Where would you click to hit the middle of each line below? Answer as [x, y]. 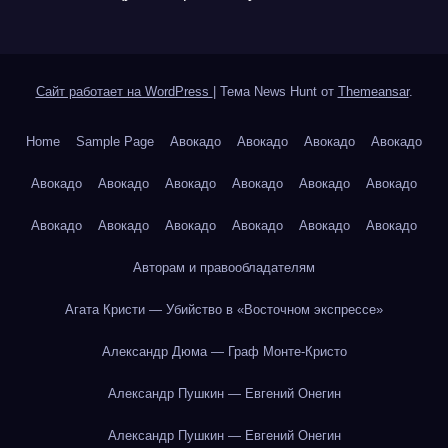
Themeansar [373, 92]
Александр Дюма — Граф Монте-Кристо [224, 352]
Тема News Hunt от [278, 92]
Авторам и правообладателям [224, 268]
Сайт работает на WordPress [124, 92]
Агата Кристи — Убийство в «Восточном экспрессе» [224, 310]
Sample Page [115, 142]
